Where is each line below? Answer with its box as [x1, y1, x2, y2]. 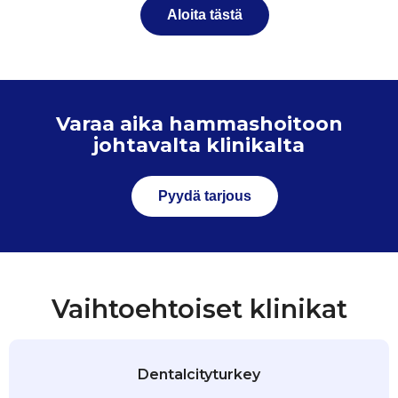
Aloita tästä [167, 7, 243, 23]
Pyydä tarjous [158, 188, 251, 204]
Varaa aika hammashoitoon [55, 112, 343, 137]
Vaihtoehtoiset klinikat [51, 293, 347, 325]
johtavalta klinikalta [93, 133, 305, 158]
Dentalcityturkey [138, 366, 260, 384]
